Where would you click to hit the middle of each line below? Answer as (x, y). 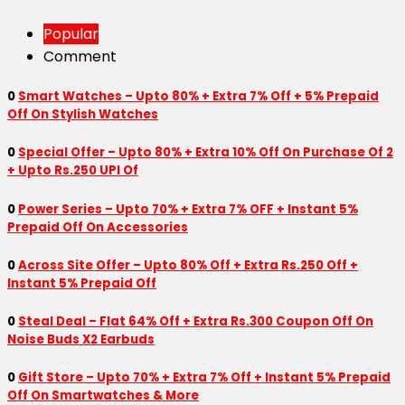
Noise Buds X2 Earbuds (81, 339)
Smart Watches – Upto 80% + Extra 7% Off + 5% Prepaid (198, 97)
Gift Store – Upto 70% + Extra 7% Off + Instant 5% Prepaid (204, 378)
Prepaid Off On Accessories (98, 227)
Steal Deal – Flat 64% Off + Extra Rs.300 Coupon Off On (196, 321)
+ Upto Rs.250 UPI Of (73, 171)
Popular (71, 34)
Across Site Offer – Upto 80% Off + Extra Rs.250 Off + (188, 265)
